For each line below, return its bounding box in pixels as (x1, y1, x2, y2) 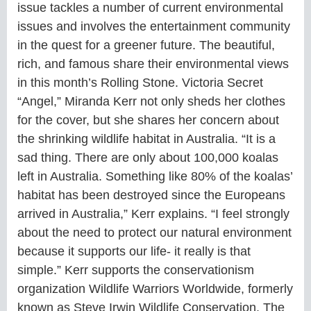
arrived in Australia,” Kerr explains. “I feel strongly (17, 207, 289, 221)
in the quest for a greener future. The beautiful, (17, 38, 275, 52)
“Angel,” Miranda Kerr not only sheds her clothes (17, 94, 285, 108)
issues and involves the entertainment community (17, 19, 290, 33)
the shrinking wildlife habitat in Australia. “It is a (17, 132, 276, 146)
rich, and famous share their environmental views (17, 57, 289, 71)
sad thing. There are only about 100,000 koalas (17, 151, 278, 165)
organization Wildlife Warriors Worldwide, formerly (17, 282, 293, 296)
